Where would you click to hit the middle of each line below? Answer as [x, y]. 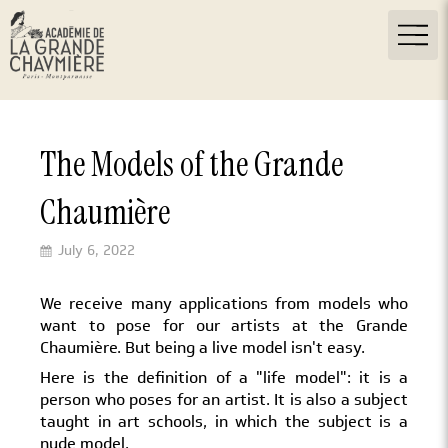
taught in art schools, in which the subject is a [224, 421]
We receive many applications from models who [224, 303]
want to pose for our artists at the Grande [224, 325]
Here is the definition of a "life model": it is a [224, 377]
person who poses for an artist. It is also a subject [224, 399]
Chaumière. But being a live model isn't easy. [204, 347]
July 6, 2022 [96, 250]
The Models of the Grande [191, 164]
